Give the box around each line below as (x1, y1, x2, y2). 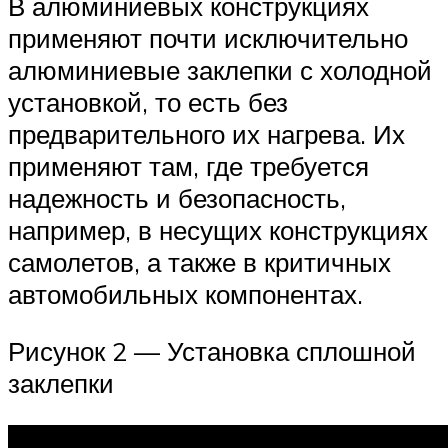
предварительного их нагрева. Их (8, 117, 405, 150)
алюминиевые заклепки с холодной (8, 53, 432, 86)
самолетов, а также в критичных (8, 245, 391, 278)
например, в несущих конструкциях (8, 213, 428, 246)
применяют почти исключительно (8, 21, 408, 54)
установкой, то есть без (8, 85, 288, 118)
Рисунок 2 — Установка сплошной (8, 335, 416, 368)
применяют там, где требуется (8, 149, 369, 182)
